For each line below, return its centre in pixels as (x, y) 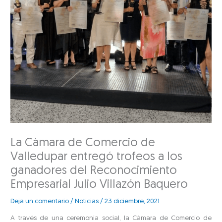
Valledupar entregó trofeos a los (97, 157)
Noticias (87, 202)
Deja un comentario (40, 202)
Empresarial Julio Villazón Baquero (99, 185)
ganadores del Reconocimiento (94, 171)
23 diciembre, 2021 (132, 202)
